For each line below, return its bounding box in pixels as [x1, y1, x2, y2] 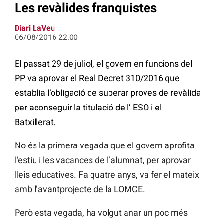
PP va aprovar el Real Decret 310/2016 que [15, 73, 180, 84]
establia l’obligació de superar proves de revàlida [15, 88, 201, 98]
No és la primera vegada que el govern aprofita [15, 140, 195, 151]
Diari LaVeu [15, 23, 55, 33]
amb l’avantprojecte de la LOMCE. [15, 184, 145, 195]
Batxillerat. [15, 117, 56, 127]
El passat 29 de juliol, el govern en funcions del [15, 58, 192, 69]
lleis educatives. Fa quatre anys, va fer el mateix [15, 169, 199, 180]
